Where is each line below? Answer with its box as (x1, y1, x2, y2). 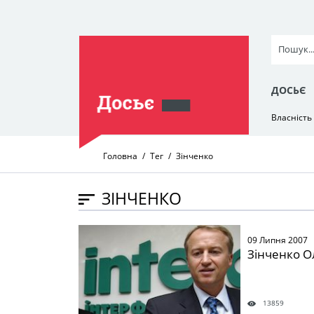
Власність (271, 111, 312, 123)
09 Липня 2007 (247, 233, 308, 246)
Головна (103, 150, 137, 162)
